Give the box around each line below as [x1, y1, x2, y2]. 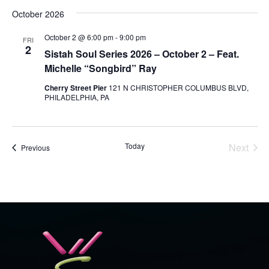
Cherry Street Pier [44, 82, 109, 93]
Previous [20, 142, 50, 153]
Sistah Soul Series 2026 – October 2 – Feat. [44, 47, 239, 61]
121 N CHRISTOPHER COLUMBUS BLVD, [108, 82, 249, 92]
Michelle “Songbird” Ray [44, 61, 157, 75]
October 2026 [11, 8, 64, 20]
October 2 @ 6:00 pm [44, 32, 113, 42]
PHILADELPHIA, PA [44, 92, 109, 102]
